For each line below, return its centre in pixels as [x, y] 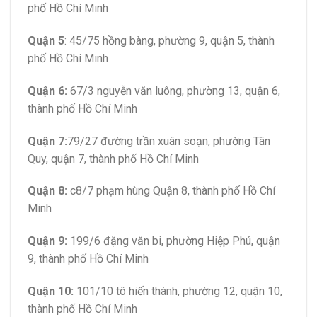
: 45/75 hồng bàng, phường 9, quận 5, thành [169, 40]
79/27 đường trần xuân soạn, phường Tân [169, 141]
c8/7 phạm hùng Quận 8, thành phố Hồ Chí [171, 191]
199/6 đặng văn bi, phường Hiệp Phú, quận [174, 241]
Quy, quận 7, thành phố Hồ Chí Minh [113, 158]
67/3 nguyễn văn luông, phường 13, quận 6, [174, 91]
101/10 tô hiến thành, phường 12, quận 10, [178, 291]
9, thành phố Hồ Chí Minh [88, 259]
